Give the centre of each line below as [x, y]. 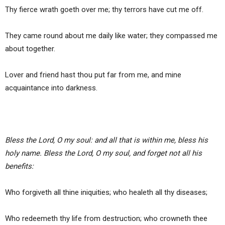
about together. [30, 49]
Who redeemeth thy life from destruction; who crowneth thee [106, 219]
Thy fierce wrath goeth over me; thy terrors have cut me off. [104, 10]
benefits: [19, 166]
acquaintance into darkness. [51, 88]
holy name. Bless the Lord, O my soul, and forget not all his [103, 153]
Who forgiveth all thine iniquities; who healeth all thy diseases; [106, 193]
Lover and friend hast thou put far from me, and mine [93, 75]
